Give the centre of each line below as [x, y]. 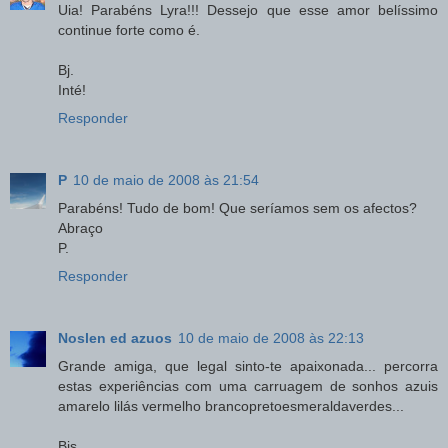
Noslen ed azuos [115, 338]
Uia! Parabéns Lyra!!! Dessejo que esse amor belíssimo [248, 10]
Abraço [80, 228]
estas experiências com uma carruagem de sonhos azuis [248, 386]
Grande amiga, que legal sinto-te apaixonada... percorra [248, 366]
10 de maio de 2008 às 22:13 [271, 338]
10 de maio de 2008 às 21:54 [166, 180]
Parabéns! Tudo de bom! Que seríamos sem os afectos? [237, 208]
